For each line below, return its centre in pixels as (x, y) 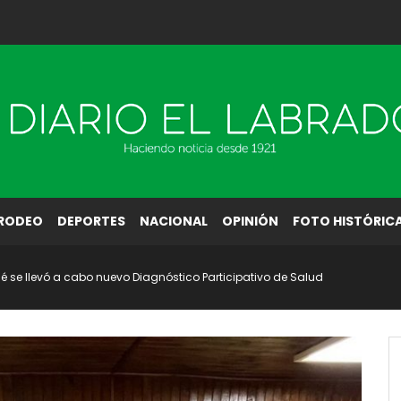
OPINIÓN (250, 221)
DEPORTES (91, 221)
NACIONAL (174, 221)
